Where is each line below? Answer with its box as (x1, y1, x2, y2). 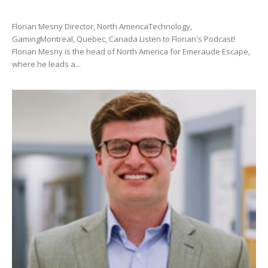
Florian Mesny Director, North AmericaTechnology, (12, 20, 192, 32)
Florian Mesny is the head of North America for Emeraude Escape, (12, 45, 250, 57)
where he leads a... (12, 58, 81, 69)
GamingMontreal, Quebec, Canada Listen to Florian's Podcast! (12, 33, 235, 44)
